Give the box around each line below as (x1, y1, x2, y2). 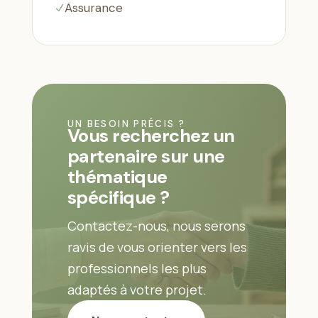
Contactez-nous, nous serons (67, 216, 246, 234)
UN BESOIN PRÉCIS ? (67, 117, 185, 130)
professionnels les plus (67, 259, 207, 277)
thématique (67, 165, 168, 189)
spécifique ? (67, 185, 170, 209)
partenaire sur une (67, 144, 225, 168)
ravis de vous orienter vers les (67, 238, 247, 256)
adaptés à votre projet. (67, 280, 207, 298)
